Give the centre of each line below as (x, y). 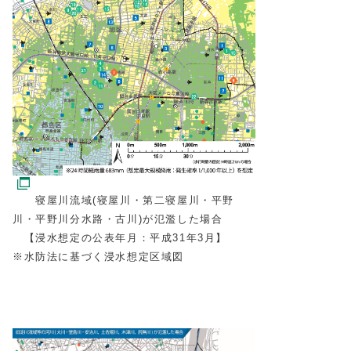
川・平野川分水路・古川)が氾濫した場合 (118, 219)
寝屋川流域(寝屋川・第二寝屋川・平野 (123, 200)
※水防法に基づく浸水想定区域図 (98, 256)
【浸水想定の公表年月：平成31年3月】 (120, 237)
